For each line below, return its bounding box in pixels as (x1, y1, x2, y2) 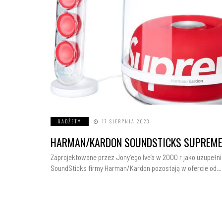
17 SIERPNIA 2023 (102, 117, 150, 125)
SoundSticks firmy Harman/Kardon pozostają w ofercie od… (51, 164, 221, 173)
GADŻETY (58, 117, 81, 125)
